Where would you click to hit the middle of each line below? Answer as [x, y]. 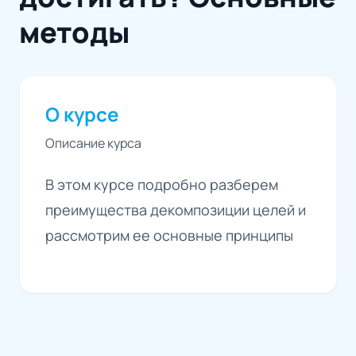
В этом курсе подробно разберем [162, 184]
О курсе [82, 114]
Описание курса [93, 143]
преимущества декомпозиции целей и [176, 209]
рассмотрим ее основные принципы [169, 235]
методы [74, 32]
